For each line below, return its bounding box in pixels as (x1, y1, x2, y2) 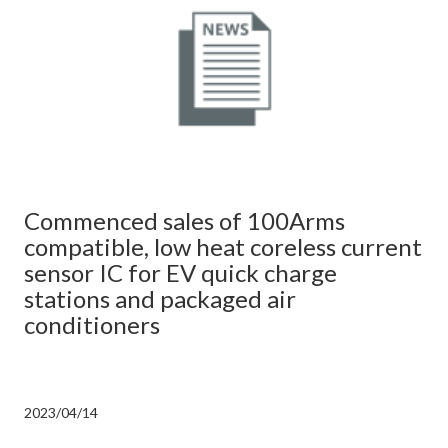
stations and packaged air (24, 283, 296, 313)
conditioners (24, 309, 160, 339)
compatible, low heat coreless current (24, 231, 422, 261)
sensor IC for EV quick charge (24, 257, 337, 287)
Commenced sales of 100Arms (24, 205, 345, 235)
